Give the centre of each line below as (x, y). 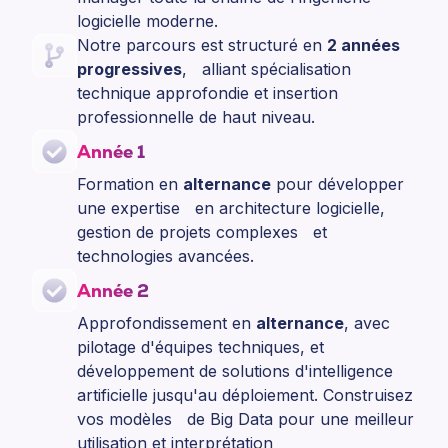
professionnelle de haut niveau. (196, 117)
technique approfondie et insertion (207, 93)
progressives (129, 69)
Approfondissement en (166, 323)
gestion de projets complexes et (202, 232)
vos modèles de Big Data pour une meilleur (245, 419)
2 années (363, 45)
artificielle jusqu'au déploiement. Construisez (245, 395)
